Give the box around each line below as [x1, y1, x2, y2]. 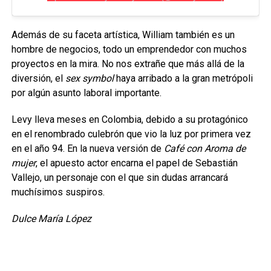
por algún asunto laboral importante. [11, 87, 162, 99]
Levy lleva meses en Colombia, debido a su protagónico [11, 113, 248, 125]
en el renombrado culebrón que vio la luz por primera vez [11, 128, 251, 140]
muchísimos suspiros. [11, 186, 105, 198]
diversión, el [11, 72, 65, 84]
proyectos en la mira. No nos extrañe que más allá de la [11, 57, 244, 70]
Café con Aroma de [163, 142, 246, 154]
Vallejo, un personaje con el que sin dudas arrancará [11, 171, 228, 183]
